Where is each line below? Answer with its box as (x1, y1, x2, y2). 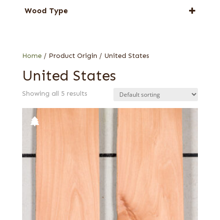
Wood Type (24, 5, 68, 15)
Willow (37, 12, 58, 21)
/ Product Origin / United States (41, 51, 149, 60)
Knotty (37, 35, 59, 44)
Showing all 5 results (22, 89, 87, 98)
